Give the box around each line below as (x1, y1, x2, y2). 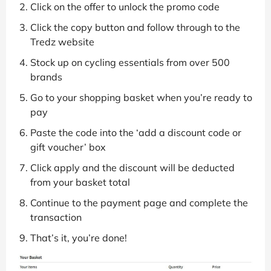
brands (30, 70, 62, 83)
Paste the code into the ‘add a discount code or (30, 126, 241, 139)
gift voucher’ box (30, 140, 106, 153)
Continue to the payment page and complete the (30, 196, 248, 209)
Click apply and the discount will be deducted (30, 161, 235, 174)
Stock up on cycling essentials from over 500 (30, 56, 230, 68)
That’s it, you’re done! (30, 231, 127, 244)
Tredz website (30, 35, 94, 48)
